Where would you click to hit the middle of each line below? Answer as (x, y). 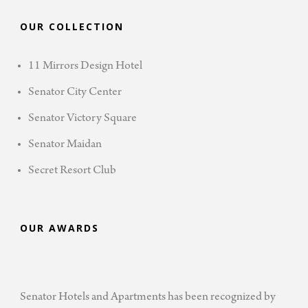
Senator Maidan (65, 145)
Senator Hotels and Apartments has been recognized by (148, 298)
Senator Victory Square (82, 119)
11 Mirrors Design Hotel (85, 67)
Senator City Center (75, 93)
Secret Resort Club (72, 172)
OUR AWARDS (59, 228)
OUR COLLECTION (72, 27)
